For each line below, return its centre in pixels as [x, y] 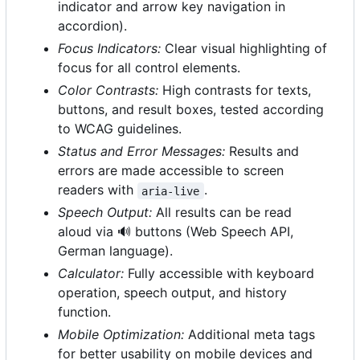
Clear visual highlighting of [244, 49]
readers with [98, 190]
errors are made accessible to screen [171, 171]
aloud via [88, 232]
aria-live [171, 191]
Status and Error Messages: [141, 151]
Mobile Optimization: [121, 335]
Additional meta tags [250, 335]
